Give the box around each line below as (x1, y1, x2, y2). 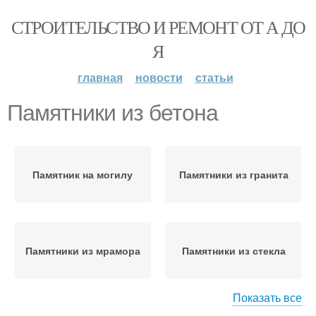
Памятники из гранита (178, 167, 288, 181)
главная (77, 69, 123, 85)
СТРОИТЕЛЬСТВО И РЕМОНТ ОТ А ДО (11, 15, 305, 39)
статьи (195, 69, 233, 85)
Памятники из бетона (7, 100, 218, 126)
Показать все (233, 289, 302, 305)
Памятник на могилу (32, 167, 133, 181)
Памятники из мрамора (25, 243, 140, 257)
